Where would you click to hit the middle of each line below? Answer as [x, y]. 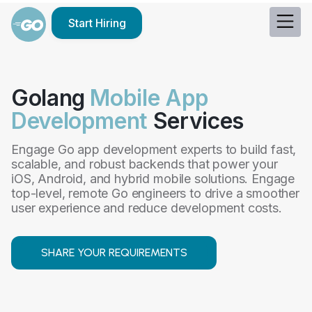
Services [196, 121]
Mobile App [149, 98]
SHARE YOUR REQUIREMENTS [114, 252]
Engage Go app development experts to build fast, [154, 149]
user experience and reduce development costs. [147, 208]
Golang [51, 98]
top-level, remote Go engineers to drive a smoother [155, 193]
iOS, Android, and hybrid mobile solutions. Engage [153, 179]
